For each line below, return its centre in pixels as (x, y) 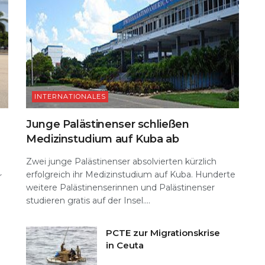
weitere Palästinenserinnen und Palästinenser (120, 187)
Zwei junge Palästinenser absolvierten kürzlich (121, 161)
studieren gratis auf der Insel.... (88, 200)
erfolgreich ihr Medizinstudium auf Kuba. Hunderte (131, 174)
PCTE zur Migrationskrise (163, 232)
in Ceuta (125, 245)
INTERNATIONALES (70, 96)
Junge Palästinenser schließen (108, 124)
